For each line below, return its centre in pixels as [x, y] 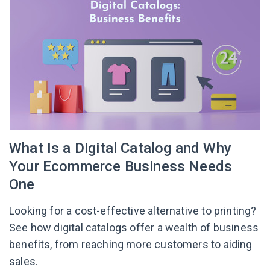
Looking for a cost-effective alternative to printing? [133, 211]
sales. [24, 261]
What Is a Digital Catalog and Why [120, 148]
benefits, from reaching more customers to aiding [131, 244]
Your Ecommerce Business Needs [121, 166]
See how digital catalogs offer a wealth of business [134, 228]
